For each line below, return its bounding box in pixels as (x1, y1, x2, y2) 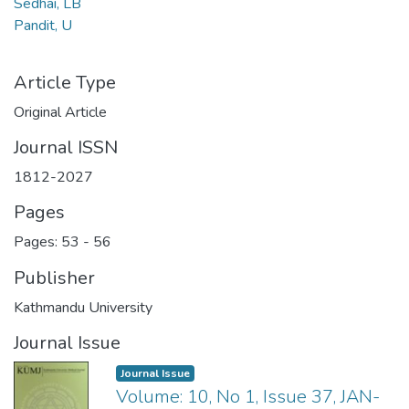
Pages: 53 (14, 232, 83, 252)
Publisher (14, 266, 95, 290)
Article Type (14, 70, 116, 95)
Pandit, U (14, 16, 72, 36)
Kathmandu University (14, 298, 152, 318)
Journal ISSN (14, 135, 118, 160)
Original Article (14, 102, 107, 122)
